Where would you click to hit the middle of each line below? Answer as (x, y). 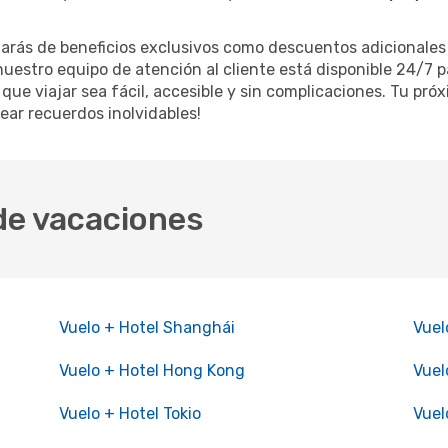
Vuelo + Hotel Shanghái (146, 327)
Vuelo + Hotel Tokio (129, 413)
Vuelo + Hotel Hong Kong (151, 370)
